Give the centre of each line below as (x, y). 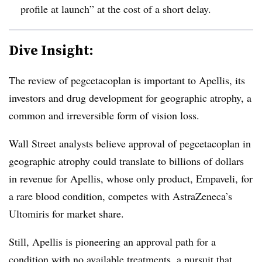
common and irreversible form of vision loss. (104, 115)
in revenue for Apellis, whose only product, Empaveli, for (131, 178)
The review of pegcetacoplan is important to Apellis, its (127, 80)
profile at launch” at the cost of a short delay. (116, 8)
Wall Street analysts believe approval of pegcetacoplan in (130, 143)
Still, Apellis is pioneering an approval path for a (112, 241)
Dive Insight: (51, 50)
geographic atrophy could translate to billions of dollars (126, 161)
